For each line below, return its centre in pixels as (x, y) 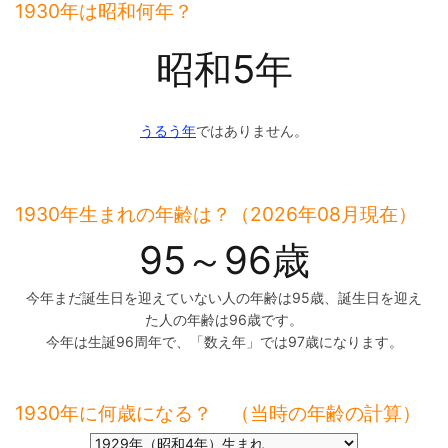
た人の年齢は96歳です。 (224, 319)
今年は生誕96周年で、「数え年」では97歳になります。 (224, 341)
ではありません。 (252, 130)
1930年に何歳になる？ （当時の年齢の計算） (218, 413)
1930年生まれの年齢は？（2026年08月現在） (216, 214)
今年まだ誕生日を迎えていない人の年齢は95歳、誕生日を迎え (224, 297)
